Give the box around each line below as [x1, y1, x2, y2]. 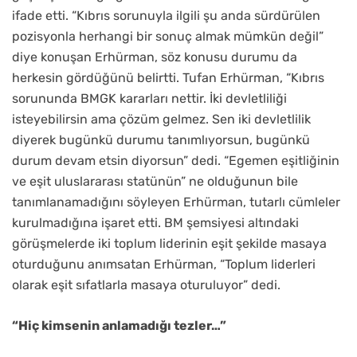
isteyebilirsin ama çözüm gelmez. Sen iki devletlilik [12, 112, 311, 127]
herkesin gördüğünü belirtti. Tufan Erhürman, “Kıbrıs [12, 70, 324, 86]
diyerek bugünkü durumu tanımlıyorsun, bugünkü [12, 132, 310, 148]
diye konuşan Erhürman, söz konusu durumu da [12, 49, 297, 65]
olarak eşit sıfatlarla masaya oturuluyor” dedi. [12, 277, 280, 293]
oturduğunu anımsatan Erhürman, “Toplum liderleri [12, 257, 316, 273]
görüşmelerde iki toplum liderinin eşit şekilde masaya [12, 236, 327, 252]
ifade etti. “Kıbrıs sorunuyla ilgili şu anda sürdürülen [12, 8, 320, 24]
